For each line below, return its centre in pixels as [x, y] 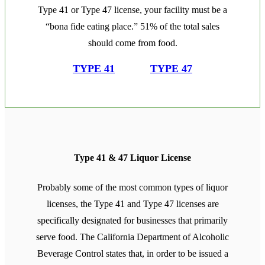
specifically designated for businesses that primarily [132, 220]
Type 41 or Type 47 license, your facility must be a [132, 10]
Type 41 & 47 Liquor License [132, 158]
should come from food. [132, 43]
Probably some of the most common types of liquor [132, 187]
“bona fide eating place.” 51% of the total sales [132, 27]
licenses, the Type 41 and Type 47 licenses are [132, 203]
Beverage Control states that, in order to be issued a [132, 253]
